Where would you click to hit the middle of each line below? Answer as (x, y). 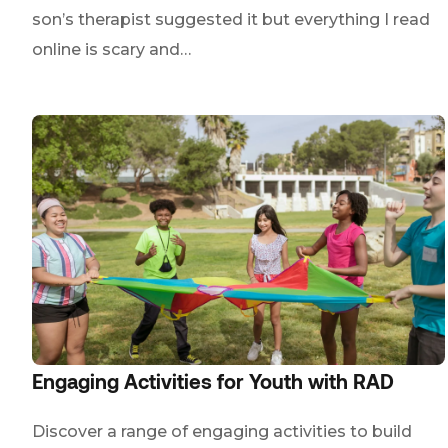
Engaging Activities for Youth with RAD (213, 381)
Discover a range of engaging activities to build (222, 431)
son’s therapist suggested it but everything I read (231, 19)
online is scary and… (111, 49)
